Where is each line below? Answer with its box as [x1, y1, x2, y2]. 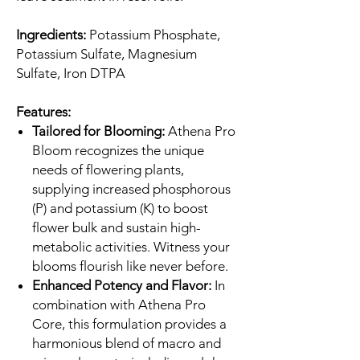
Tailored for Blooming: [32, 122, 165, 139]
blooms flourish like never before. [32, 257, 228, 274]
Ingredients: [16, 26, 89, 43]
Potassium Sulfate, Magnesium [16, 45, 197, 62]
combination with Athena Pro [32, 296, 206, 313]
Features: [16, 103, 71, 120]
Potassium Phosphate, [89, 26, 220, 43]
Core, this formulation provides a [32, 315, 227, 332]
